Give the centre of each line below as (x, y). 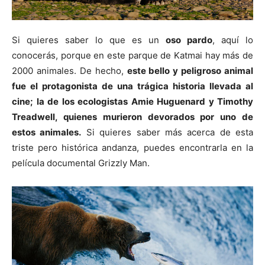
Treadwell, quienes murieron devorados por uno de (132, 117)
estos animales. (47, 132)
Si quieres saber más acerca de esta (167, 132)
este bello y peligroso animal (190, 71)
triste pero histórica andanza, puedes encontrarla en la (132, 148)
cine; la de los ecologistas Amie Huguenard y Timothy (132, 101)
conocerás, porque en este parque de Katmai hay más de (132, 55)
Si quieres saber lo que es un (89, 40)
